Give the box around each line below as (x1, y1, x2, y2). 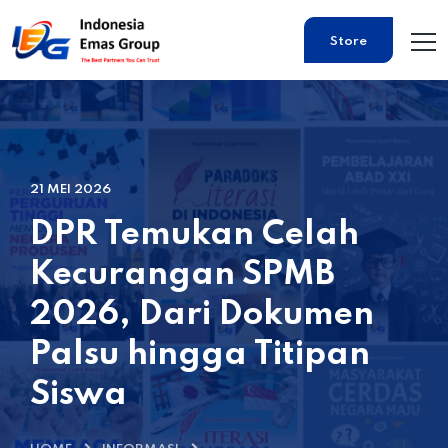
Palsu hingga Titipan (30, 338, 370, 372)
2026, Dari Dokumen (30, 298, 374, 332)
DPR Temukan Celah (30, 218, 359, 252)
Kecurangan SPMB (30, 258, 335, 292)
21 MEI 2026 (30, 183, 111, 196)
